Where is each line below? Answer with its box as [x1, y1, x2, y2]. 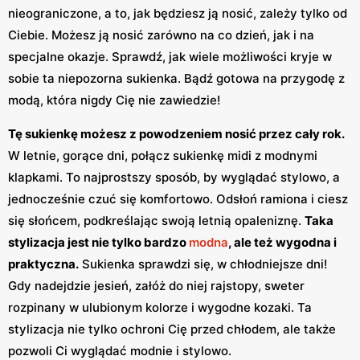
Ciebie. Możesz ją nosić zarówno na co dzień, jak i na [8, 27, 314, 43]
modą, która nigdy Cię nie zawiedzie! [8, 92, 220, 108]
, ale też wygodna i [228, 235, 337, 251]
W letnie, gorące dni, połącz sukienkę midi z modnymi [8, 148, 317, 164]
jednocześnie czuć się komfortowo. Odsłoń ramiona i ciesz [8, 191, 348, 207]
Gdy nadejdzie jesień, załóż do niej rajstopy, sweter [8, 278, 305, 294]
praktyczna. [8, 256, 79, 272]
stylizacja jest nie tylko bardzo [8, 235, 189, 251]
